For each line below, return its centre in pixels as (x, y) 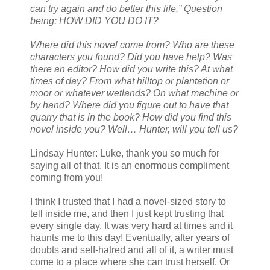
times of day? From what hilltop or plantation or (130, 81)
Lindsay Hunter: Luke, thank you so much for (125, 153)
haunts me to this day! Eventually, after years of (130, 237)
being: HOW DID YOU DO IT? (94, 20)
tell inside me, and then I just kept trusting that (127, 213)
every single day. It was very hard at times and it (131, 225)
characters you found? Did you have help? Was (131, 57)
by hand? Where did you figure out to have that (129, 105)
